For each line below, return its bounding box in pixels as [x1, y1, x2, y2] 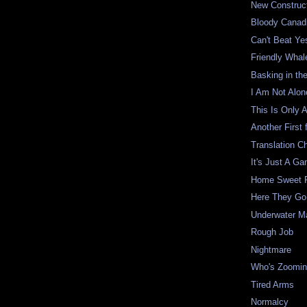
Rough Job [251, 227, 294, 238]
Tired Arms [251, 279, 295, 290]
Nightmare [251, 244, 292, 255]
